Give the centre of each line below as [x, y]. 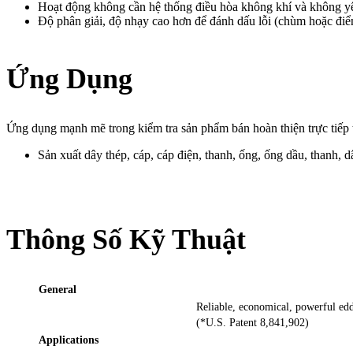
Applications [69, 340]
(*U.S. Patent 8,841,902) [253, 323]
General [58, 290]
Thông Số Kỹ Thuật [126, 239]
